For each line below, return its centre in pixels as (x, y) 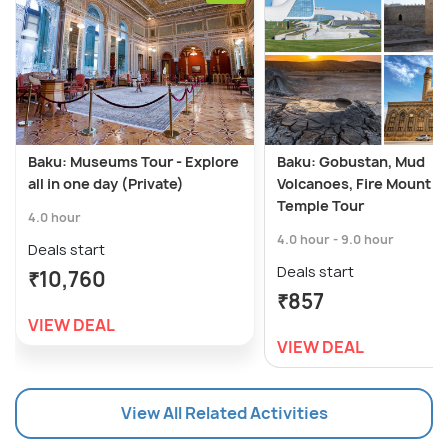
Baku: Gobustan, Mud (351, 162)
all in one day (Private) (106, 184)
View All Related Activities (224, 413)
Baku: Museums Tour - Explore (133, 162)
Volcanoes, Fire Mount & (360, 184)
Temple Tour (320, 206)
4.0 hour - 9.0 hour (335, 240)
